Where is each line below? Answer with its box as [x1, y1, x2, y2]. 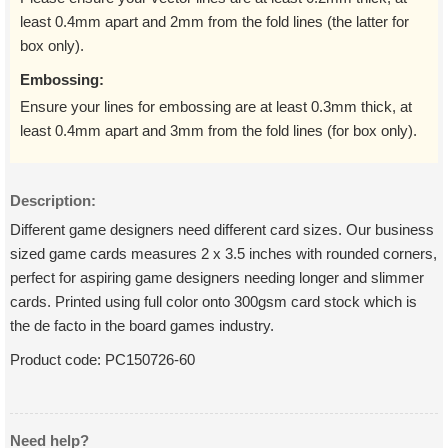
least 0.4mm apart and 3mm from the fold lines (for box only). [20, 122, 417, 139]
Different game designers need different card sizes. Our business [10, 221, 434, 238]
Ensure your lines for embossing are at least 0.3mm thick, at [20, 98, 412, 115]
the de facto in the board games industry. [10, 317, 274, 334]
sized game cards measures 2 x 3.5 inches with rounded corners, [10, 245, 437, 262]
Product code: [10, 351, 105, 368]
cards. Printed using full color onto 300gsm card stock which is [10, 293, 417, 310]
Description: [10, 192, 96, 209]
